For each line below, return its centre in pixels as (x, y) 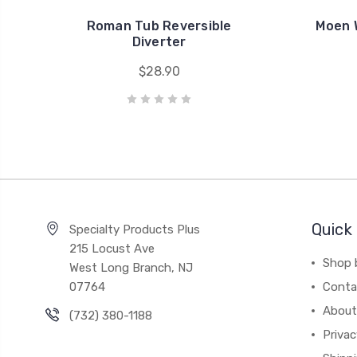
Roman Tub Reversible (159, 26)
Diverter (159, 42)
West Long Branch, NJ (131, 268)
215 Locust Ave (112, 249)
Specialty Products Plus (134, 229)
